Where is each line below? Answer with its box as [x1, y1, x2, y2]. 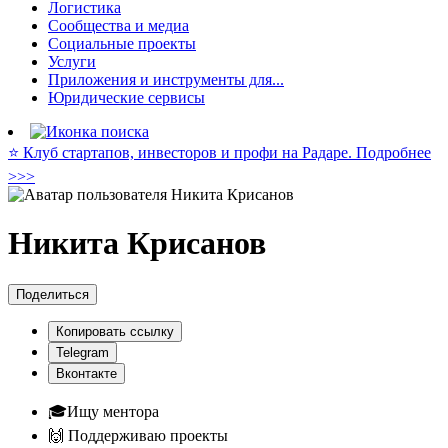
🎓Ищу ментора [48, 402, 159, 420]
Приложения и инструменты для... [48, 71, 284, 88]
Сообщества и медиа [48, 17, 189, 34]
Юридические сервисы [48, 89, 205, 106]
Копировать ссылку [56, 323, 174, 339]
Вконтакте [56, 365, 117, 381]
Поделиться [16, 286, 89, 302]
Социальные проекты [48, 35, 196, 52]
